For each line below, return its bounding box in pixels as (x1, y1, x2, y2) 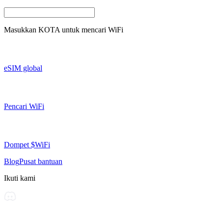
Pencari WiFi (4, 102, 44, 110)
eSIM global (4, 63, 42, 72)
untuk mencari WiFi (62, 25, 123, 34)
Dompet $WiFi (4, 140, 50, 149)
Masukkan (4, 25, 36, 34)
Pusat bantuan (19, 157, 62, 165)
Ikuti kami (4, 173, 35, 182)
